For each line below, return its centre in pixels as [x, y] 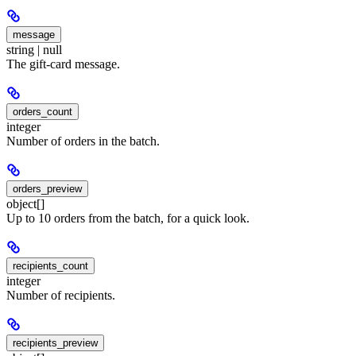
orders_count [43, 111]
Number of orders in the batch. [83, 141]
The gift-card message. [63, 64]
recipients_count [50, 265]
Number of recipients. [61, 295]
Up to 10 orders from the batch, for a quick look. [128, 218]
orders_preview [47, 188]
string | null [34, 49]
